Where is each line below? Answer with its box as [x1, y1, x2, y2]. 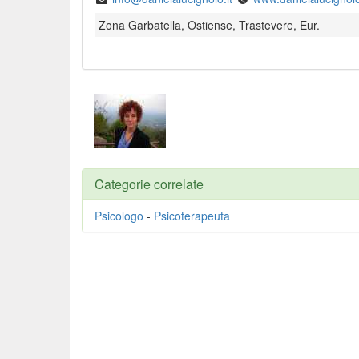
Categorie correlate [95, 175, 204, 193]
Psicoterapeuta [154, 208, 230, 224]
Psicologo [95, 208, 143, 224]
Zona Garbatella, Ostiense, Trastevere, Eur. [99, 17, 320, 33]
